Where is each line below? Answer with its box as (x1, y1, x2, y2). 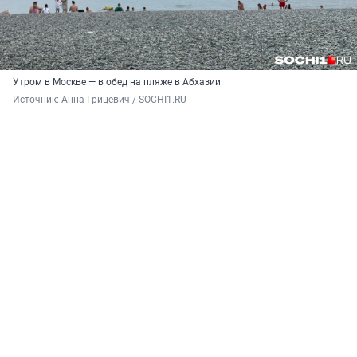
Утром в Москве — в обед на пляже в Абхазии (13, 76, 221, 88)
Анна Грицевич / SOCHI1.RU (61, 94, 186, 106)
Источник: (13, 94, 61, 106)
